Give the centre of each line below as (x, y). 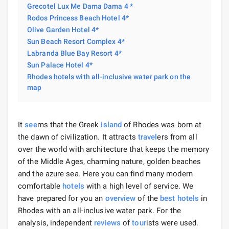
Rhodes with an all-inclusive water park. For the (99, 210)
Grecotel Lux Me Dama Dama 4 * (80, 6)
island (111, 124)
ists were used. (172, 223)
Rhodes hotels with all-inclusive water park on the (109, 76)
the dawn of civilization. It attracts (78, 137)
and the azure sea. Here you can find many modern (105, 174)
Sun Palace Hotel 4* (60, 65)
